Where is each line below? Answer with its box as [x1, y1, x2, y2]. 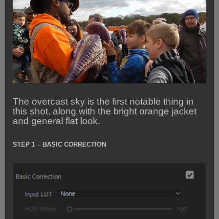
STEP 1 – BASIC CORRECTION [13, 141, 107, 149]
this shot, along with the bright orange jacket [13, 106, 197, 116]
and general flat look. [13, 115, 101, 126]
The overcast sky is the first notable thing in [13, 96, 194, 107]
